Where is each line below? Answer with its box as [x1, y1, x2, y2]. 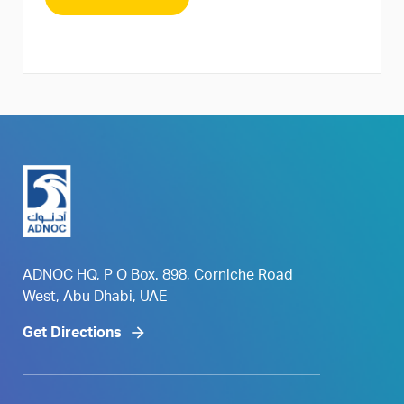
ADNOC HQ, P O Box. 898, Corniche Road [23, 269, 293, 284]
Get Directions [23, 326, 122, 342]
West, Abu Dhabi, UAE [23, 290, 168, 306]
